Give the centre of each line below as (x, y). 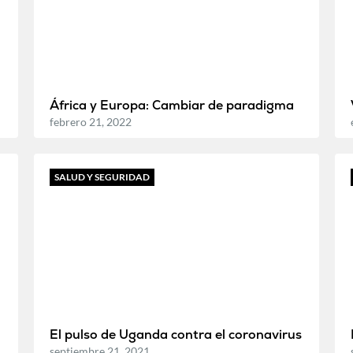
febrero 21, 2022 (90, 121)
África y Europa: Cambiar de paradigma (171, 105)
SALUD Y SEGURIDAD (102, 176)
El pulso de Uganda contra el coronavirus (175, 334)
